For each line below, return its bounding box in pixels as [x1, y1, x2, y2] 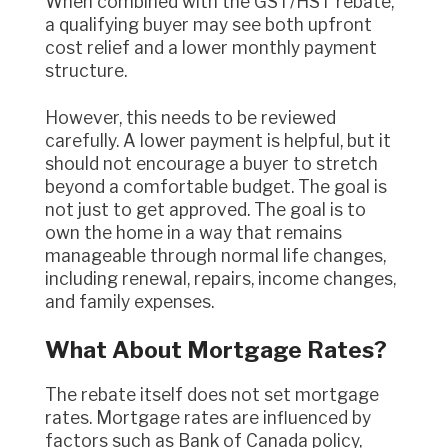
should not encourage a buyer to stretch [45, 152, 378, 174]
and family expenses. [45, 290, 214, 312]
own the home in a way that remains [45, 221, 342, 243]
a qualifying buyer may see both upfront [45, 13, 372, 35]
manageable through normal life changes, [45, 244, 386, 266]
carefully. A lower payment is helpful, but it [45, 129, 391, 151]
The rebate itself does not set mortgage [45, 384, 57, 406]
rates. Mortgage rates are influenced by [45, 407, 371, 429]
